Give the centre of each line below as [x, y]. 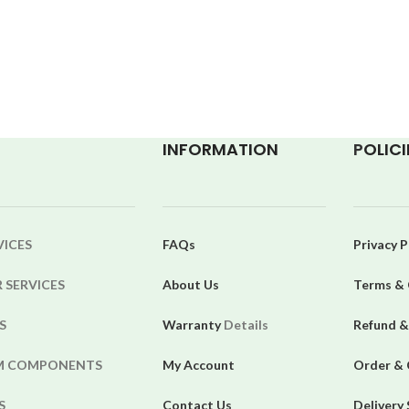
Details [246, 325]
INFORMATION [220, 150]
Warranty [193, 325]
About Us [190, 285]
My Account [198, 365]
